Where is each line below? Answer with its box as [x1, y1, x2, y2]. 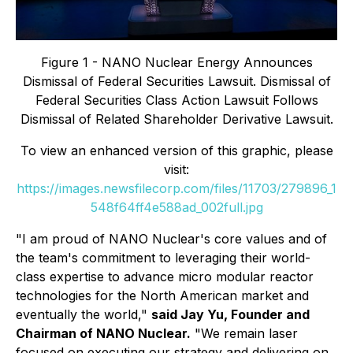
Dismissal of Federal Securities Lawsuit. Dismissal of [22, 73, 331, 90]
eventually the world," [16, 307, 151, 323]
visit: [164, 162, 189, 178]
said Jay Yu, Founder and [151, 307, 310, 323]
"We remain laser [191, 325, 298, 342]
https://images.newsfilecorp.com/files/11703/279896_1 [17, 180, 336, 197]
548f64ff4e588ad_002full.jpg [90, 199, 263, 216]
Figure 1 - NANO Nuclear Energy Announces [40, 54, 313, 71]
